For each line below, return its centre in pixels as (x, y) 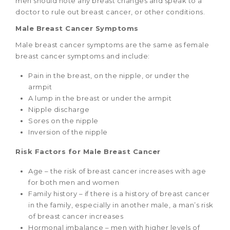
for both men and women (74, 183)
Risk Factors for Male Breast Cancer (88, 152)
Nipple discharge (59, 110)
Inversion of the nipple (68, 132)
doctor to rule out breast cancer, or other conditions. (110, 12)
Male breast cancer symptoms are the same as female (112, 45)
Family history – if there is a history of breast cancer (119, 194)
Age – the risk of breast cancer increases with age (117, 171)
